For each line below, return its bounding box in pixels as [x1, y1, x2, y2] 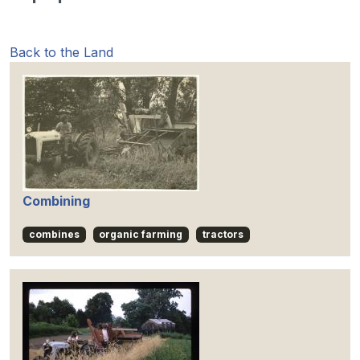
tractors [202, 228, 243, 241]
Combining [22, 193, 90, 210]
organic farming [99, 228, 183, 241]
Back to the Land [10, 44, 113, 61]
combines [28, 228, 80, 241]
